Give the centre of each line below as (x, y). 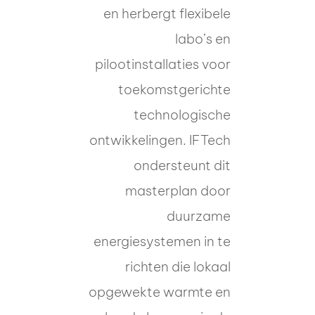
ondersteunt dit (182, 165)
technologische (182, 114)
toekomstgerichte (174, 89)
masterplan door (178, 190)
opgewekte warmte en (160, 291)
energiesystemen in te (162, 241)
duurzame (199, 216)
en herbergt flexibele (167, 13)
